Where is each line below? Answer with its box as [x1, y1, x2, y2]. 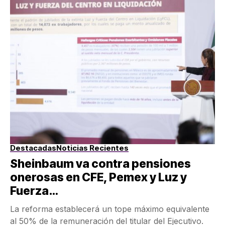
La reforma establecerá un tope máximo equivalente [10, 204, 209, 214]
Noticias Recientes [56, 143, 129, 153]
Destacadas [10, 143, 56, 153]
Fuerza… [10, 184, 58, 198]
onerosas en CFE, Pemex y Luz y [10, 170, 187, 185]
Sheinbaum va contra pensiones [10, 157, 191, 171]
